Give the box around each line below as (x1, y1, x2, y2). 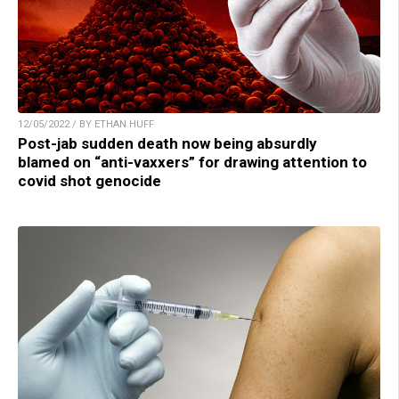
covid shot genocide (18, 171, 161, 190)
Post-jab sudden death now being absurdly (18, 134, 317, 152)
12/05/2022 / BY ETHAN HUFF (18, 118, 154, 130)
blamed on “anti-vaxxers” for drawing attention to (18, 152, 367, 171)
